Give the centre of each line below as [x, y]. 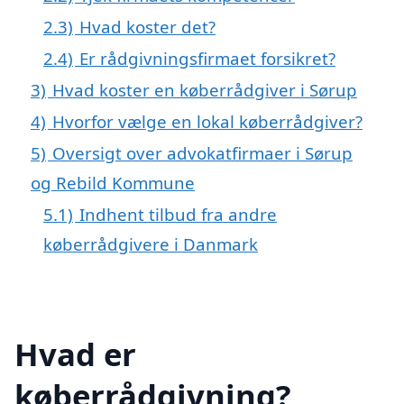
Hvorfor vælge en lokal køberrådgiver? [207, 121]
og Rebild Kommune [113, 182]
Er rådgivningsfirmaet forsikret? [207, 58]
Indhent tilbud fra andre [178, 214]
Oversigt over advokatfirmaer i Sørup [202, 152]
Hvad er [75, 353]
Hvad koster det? [147, 26]
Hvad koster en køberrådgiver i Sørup [205, 89]
